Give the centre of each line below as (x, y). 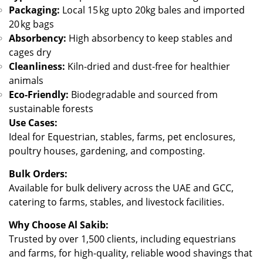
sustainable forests (51, 109)
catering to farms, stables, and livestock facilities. (117, 202)
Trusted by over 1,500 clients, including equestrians (122, 239)
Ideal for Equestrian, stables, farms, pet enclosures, (122, 137)
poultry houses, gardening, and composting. (107, 151)
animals (26, 81)
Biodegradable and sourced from (143, 95)
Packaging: (34, 10)
